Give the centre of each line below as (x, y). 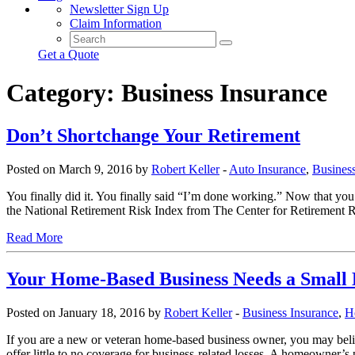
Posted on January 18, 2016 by (85, 312)
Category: (64, 93)
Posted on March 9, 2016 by (79, 169)
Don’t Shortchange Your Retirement (153, 135)
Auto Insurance (267, 169)
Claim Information (116, 23)
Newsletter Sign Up (119, 9)
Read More (34, 237)
